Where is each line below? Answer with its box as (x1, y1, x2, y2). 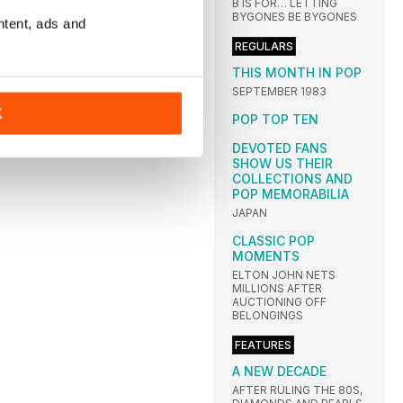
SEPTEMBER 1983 (232, 85, 327, 99)
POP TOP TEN (232, 112, 318, 128)
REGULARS (235, 40, 293, 54)
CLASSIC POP (232, 233, 315, 249)
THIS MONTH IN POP (232, 65, 362, 81)
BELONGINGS (232, 309, 303, 323)
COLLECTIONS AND (232, 171, 353, 187)
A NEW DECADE (232, 363, 327, 380)
